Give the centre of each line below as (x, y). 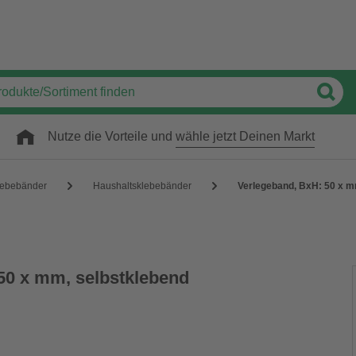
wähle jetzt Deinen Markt (245, 136)
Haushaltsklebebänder (142, 186)
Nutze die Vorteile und (112, 136)
